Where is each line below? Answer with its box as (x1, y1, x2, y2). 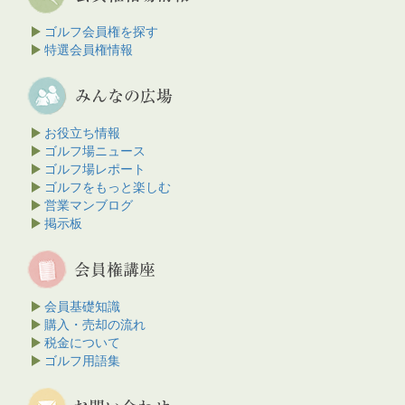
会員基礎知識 (44, 299, 120, 315)
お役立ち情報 (44, 126, 120, 141)
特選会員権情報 (44, 42, 133, 58)
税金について (44, 335, 120, 351)
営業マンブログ (44, 198, 133, 213)
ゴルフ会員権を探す (44, 24, 158, 40)
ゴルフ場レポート (44, 162, 146, 177)
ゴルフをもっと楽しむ (44, 180, 171, 195)
